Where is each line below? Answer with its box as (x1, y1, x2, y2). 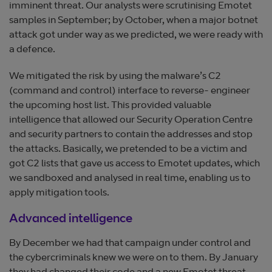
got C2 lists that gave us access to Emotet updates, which (9, 158, 260, 169)
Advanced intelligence (9, 213, 132, 226)
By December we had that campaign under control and (9, 238, 251, 248)
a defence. (9, 44, 57, 55)
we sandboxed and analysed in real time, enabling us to (9, 173, 251, 183)
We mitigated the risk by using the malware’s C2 (9, 71, 221, 81)
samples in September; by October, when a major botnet (9, 15, 258, 25)
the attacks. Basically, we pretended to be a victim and (9, 144, 247, 154)
